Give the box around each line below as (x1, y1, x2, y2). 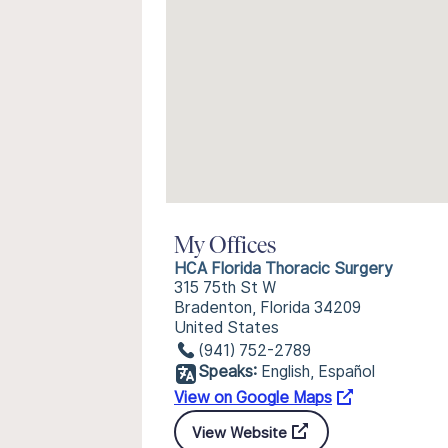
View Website (192, 423, 287, 441)
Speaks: (198, 362, 257, 381)
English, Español (261, 362, 375, 381)
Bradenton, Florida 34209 (174, 298, 361, 317)
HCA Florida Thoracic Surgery (174, 259, 393, 278)
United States (174, 318, 279, 337)
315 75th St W (174, 278, 277, 297)
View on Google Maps (174, 388, 332, 407)
